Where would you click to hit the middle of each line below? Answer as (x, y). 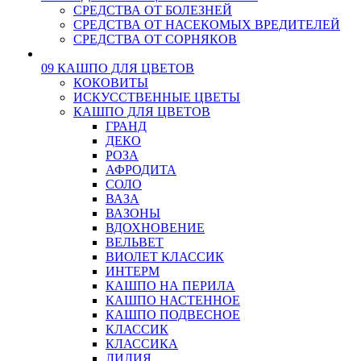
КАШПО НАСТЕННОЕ (173, 300)
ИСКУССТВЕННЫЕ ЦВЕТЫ (157, 97)
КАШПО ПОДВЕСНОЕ (173, 315)
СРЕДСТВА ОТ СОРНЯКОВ (155, 39)
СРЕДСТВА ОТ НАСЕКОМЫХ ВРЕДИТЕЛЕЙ (207, 25)
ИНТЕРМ (133, 271)
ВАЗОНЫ (133, 213)
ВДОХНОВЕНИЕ (155, 228)
